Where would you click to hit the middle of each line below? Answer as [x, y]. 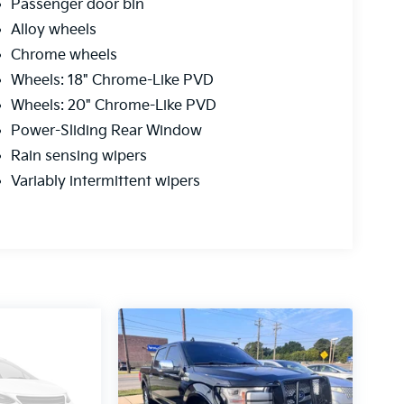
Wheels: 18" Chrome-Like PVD [112, 81]
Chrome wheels [64, 56]
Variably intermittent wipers [105, 182]
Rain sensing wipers [78, 157]
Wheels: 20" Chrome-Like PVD [113, 106]
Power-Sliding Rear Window [106, 132]
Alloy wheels [53, 31]
